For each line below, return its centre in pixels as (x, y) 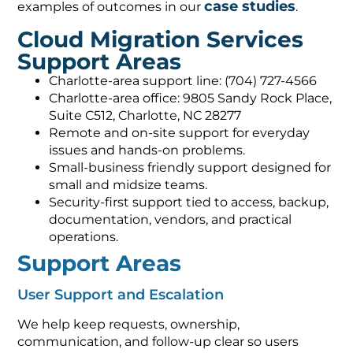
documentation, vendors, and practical (171, 210)
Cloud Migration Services (161, 30)
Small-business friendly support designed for (190, 158)
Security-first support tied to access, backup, (189, 193)
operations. (84, 228)
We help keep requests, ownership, (129, 315)
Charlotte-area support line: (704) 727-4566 (183, 72)
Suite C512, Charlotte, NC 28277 (145, 106)
